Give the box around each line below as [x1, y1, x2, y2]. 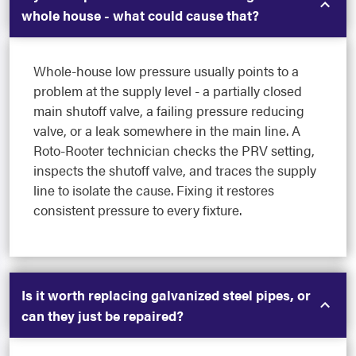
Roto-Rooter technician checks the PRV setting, [33, 141, 315, 161]
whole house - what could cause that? [21, 6, 259, 25]
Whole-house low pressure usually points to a [33, 61, 299, 81]
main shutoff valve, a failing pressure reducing [33, 101, 304, 121]
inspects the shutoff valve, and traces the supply [33, 161, 316, 180]
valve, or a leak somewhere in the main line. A [33, 121, 300, 141]
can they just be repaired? [21, 306, 184, 326]
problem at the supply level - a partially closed [33, 81, 302, 101]
